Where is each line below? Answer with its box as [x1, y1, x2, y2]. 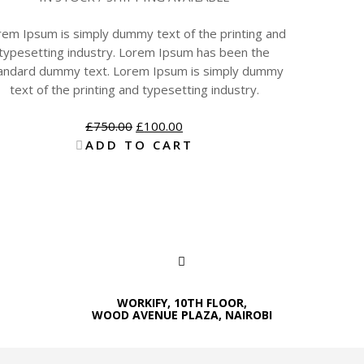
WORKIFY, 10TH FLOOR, [116, 295, 247, 311]
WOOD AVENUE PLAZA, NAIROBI [91, 307, 272, 323]
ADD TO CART [84, 136, 193, 153]
